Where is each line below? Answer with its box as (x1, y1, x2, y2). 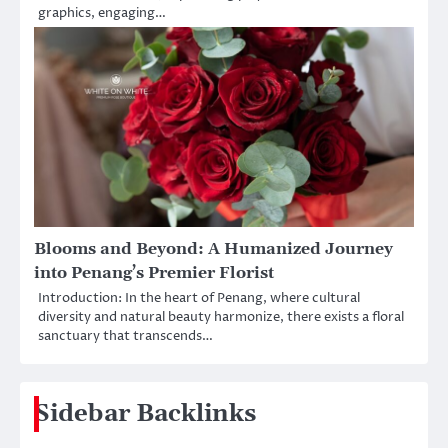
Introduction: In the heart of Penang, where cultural (38, 288, 360, 307)
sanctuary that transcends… (38, 326, 213, 345)
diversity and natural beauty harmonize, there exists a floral (38, 307, 404, 326)
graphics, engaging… (38, 3, 166, 22)
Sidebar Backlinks (34, 398, 256, 429)
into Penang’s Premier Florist (34, 262, 274, 283)
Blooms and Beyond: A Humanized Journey (34, 238, 393, 259)
